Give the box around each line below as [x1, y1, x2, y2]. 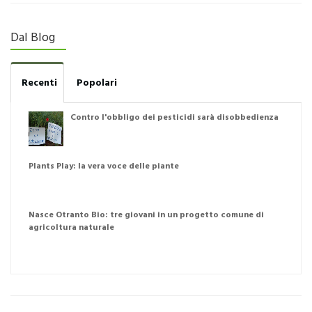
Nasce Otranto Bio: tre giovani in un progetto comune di [29, 208, 264, 223]
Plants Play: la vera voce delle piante [29, 159, 179, 174]
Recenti [22, 75, 57, 92]
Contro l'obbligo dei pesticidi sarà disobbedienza [70, 111, 279, 125]
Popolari [77, 75, 117, 92]
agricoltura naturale [29, 221, 114, 235]
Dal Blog [10, 28, 55, 49]
